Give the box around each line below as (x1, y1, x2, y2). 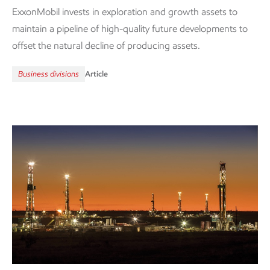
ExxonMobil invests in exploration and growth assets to (12, 6, 237, 18)
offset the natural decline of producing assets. (12, 40, 200, 52)
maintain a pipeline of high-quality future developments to (12, 23, 248, 35)
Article (85, 69, 108, 79)
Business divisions (18, 69, 79, 79)
